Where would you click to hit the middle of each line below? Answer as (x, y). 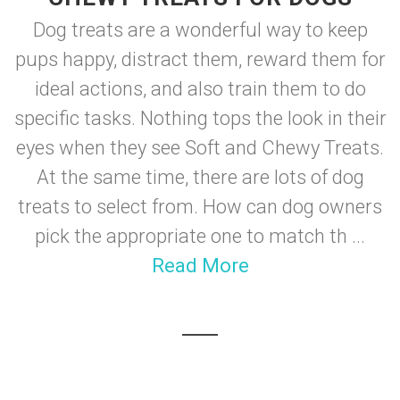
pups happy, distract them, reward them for (200, 59)
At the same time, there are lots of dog (200, 177)
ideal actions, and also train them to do (200, 88)
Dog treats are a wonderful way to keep (200, 29)
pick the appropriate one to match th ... (200, 236)
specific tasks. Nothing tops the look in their (200, 118)
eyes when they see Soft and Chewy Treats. (200, 147)
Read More (200, 265)
